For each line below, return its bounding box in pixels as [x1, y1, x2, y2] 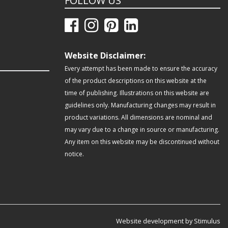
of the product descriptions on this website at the [65, 76, 207, 85]
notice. [65, 150, 85, 159]
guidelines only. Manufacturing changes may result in [65, 101, 216, 110]
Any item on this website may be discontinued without [65, 137, 219, 147]
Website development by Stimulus [116, 216, 220, 226]
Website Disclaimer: [65, 50, 146, 62]
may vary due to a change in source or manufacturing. [65, 125, 219, 134]
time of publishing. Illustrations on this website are [65, 89, 209, 98]
